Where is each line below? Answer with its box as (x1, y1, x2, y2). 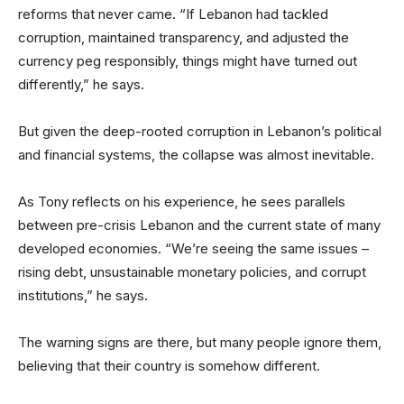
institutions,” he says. (18, 287, 148, 304)
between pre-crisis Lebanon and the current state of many (18, 216, 381, 234)
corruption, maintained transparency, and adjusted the (18, 29, 349, 46)
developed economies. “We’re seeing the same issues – (18, 240, 369, 257)
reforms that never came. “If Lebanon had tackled (18, 5, 328, 23)
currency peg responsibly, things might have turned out (18, 52, 357, 69)
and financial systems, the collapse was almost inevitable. (18, 146, 374, 163)
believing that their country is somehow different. (18, 357, 320, 374)
